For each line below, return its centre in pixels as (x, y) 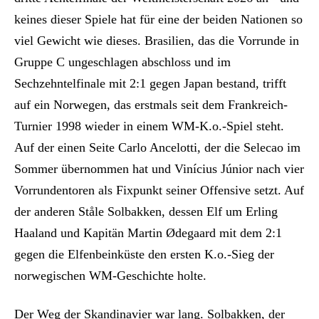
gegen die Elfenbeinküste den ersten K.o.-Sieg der (144, 254)
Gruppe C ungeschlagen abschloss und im (122, 62)
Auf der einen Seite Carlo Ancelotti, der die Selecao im (157, 147)
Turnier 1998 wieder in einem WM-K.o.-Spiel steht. (149, 126)
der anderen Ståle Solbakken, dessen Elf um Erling (146, 211)
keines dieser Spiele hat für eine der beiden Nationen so (158, 19)
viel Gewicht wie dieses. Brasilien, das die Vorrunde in (157, 40)
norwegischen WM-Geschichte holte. (110, 275)
